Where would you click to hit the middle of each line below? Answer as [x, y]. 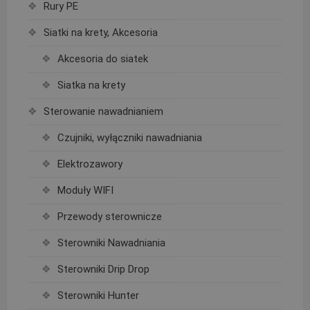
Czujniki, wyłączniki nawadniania [129, 138]
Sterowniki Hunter [98, 296]
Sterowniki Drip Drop [103, 270]
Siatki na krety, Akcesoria [100, 33]
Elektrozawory [90, 164]
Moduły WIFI [85, 191]
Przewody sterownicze [109, 217]
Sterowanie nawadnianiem [103, 112]
